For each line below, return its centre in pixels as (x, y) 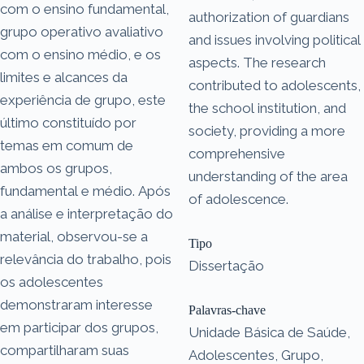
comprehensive (237, 153)
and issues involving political (275, 39)
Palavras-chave (227, 310)
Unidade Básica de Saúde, (269, 332)
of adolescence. (238, 199)
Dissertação (226, 265)
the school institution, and (267, 108)
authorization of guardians (269, 17)
